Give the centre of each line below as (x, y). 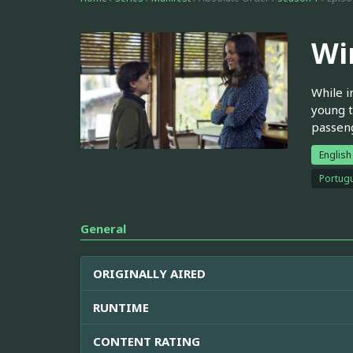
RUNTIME (121, 307)
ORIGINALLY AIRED (149, 273)
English (335, 154)
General (103, 228)
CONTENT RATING (147, 341)
